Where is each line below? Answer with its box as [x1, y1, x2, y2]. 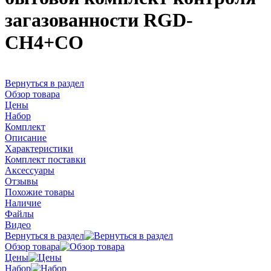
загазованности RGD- [5, 9, 193, 31]
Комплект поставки [5, 154, 86, 165]
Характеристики [5, 143, 73, 154]
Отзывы [5, 175, 38, 186]
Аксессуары [5, 165, 54, 175]
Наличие [5, 197, 41, 208]
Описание [5, 132, 47, 143]
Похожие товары [5, 186, 74, 197]
